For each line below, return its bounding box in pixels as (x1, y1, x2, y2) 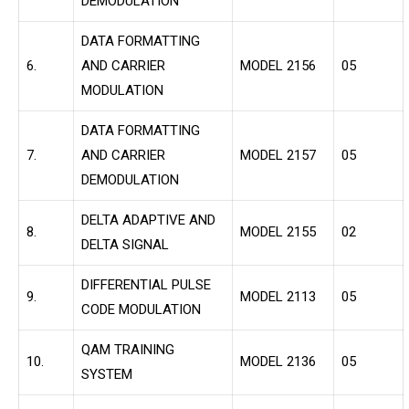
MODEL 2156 (240, 58, 316, 75)
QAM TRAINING (81, 341, 174, 359)
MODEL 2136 (240, 353, 316, 371)
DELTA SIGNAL (81, 236, 169, 254)
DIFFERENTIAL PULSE (81, 277, 211, 294)
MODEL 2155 (240, 224, 316, 241)
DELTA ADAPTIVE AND (81, 212, 215, 229)
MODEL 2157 (240, 147, 316, 164)
